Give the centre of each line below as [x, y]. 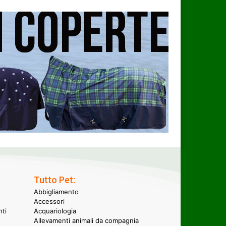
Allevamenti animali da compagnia [86, 220]
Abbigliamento [56, 191]
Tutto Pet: [54, 180]
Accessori [49, 201]
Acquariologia [55, 211]
